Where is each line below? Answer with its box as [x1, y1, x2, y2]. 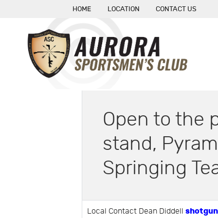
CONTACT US [156, 5, 197, 13]
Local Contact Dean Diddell [87, 207, 186, 216]
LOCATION [107, 5, 140, 13]
